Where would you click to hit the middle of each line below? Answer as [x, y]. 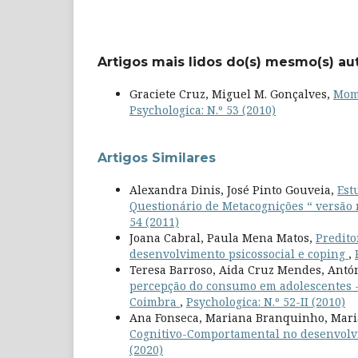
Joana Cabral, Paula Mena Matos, [223, 237]
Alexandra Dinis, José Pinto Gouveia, [233, 189]
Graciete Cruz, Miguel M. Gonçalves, [231, 93]
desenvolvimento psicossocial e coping [239, 253]
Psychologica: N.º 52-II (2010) [266, 301]
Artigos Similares [157, 157]
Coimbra [155, 301]
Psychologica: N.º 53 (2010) [203, 109]
